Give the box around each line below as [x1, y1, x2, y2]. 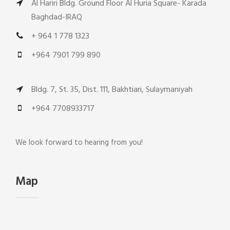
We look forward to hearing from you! [15, 137, 143, 149]
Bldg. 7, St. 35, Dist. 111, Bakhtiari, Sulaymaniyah [31, 83, 193, 97]
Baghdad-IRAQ [31, 11, 82, 24]
